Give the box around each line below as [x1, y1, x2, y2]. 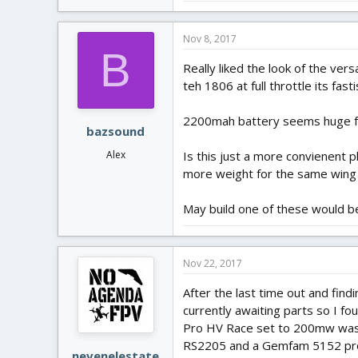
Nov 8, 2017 [183, 31, 237, 46]
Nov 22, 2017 [183, 256, 242, 270]
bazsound [86, 123, 145, 139]
